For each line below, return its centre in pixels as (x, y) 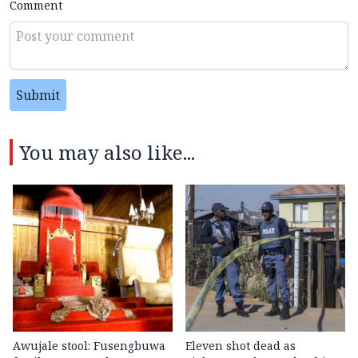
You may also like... (107, 153)
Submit (38, 95)
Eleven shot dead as (241, 346)
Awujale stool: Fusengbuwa (89, 346)
